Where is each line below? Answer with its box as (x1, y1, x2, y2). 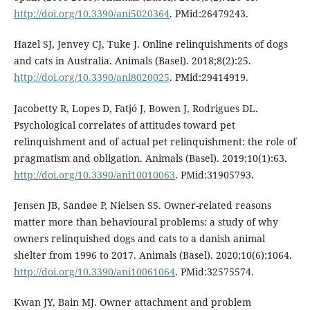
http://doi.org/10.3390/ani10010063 (13, 167, 175, 181)
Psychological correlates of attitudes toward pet (13, 118, 235, 131)
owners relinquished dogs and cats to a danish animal (13, 231, 265, 245)
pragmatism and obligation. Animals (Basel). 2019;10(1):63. (13, 151, 287, 165)
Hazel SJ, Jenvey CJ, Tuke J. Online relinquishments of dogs (13, 37, 288, 51)
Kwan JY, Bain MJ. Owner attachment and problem (13, 295, 251, 309)
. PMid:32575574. (174, 264, 254, 278)
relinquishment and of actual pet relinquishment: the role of (13, 134, 296, 148)
